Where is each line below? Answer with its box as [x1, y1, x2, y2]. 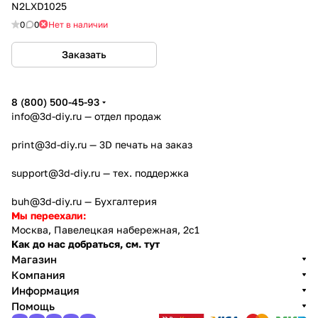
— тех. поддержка [100, 167, 189, 179]
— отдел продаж [82, 110, 161, 122]
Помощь [11, 300, 55, 312]
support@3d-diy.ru [11, 167, 100, 179]
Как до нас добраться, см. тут [11, 238, 160, 250]
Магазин [11, 253, 57, 265]
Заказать [62, 48, 106, 60]
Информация [11, 284, 79, 297]
